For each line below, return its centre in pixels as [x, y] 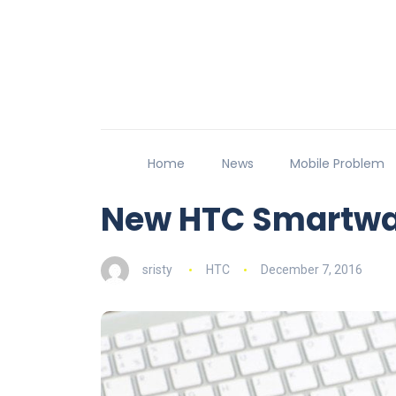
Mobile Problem [338, 164]
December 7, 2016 [311, 270]
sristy [157, 270]
